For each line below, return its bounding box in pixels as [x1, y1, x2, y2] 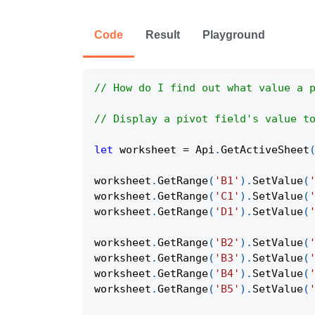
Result [146, 29, 180, 41]
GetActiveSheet [221, 143, 309, 157]
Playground [202, 29, 265, 41]
